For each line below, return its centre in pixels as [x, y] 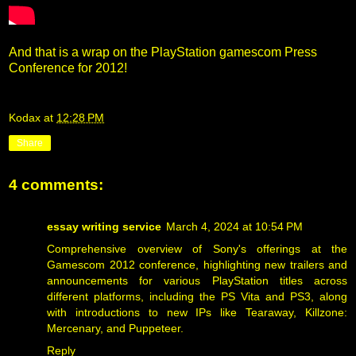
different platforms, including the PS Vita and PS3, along [197, 296]
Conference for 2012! [68, 68]
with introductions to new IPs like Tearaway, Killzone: [197, 312]
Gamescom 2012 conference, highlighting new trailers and [197, 264]
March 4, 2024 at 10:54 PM [234, 226]
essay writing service [104, 226]
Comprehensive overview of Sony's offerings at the [197, 248]
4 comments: [56, 185]
